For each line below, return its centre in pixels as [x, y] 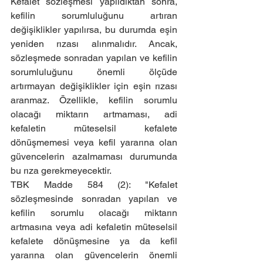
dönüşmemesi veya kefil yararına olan [94, 142]
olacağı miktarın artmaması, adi [94, 114]
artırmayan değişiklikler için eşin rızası [94, 86]
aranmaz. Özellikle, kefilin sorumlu [94, 100]
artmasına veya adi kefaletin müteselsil [94, 227]
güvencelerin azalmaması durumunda [94, 156]
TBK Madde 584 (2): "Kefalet [94, 185]
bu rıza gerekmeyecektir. [61, 171]
